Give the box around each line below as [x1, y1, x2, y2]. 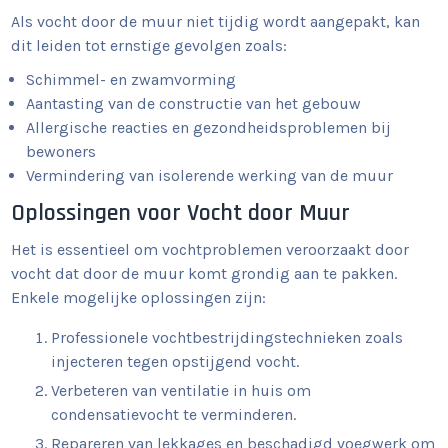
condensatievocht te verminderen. [51, 405, 297, 424]
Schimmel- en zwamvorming [26, 70, 237, 89]
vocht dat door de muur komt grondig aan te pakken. [11, 264, 398, 283]
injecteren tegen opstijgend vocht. [51, 352, 300, 371]
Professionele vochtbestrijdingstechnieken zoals [51, 328, 404, 347]
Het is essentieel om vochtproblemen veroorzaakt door [11, 240, 410, 259]
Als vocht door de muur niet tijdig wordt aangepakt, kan [11, 12, 421, 31]
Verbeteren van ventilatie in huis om [51, 381, 312, 400]
